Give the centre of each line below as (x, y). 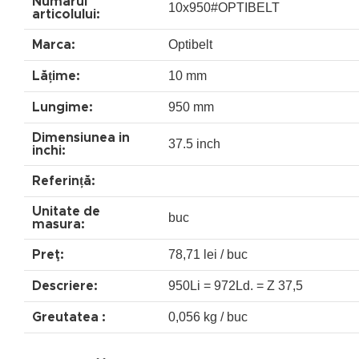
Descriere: (65, 286)
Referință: (64, 181)
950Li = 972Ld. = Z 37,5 (236, 285)
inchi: (49, 150)
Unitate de (66, 211)
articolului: (66, 14)
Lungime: (63, 107)
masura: (58, 224)
